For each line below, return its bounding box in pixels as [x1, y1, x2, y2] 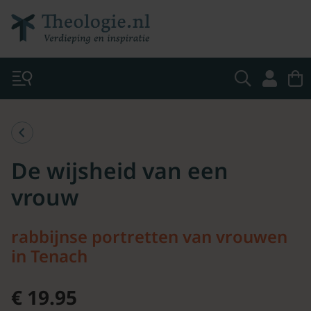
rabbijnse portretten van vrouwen [11, 225, 287, 248]
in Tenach [11, 244, 87, 267]
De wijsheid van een [11, 155, 228, 185]
